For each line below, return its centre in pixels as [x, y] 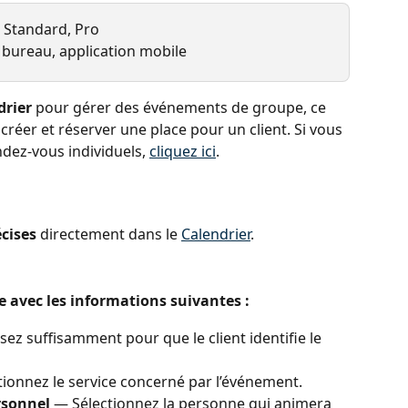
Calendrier [216, 235]
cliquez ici [183, 151]
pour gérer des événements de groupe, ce [181, 107]
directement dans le [109, 235]
